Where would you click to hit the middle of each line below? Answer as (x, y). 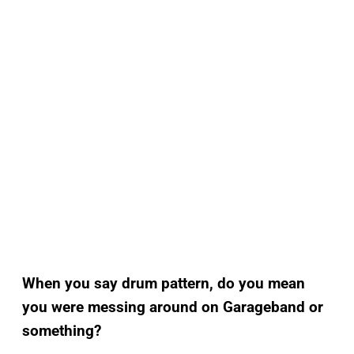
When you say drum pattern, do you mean (164, 283)
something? (62, 330)
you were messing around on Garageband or (173, 307)
